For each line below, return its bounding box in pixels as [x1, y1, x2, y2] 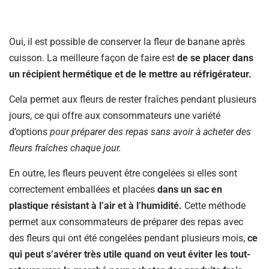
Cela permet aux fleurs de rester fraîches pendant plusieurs [9, 93, 256, 105]
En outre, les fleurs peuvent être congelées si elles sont [9, 167, 237, 179]
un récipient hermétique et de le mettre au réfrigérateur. [9, 68, 252, 80]
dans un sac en [155, 183, 222, 195]
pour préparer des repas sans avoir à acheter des [50, 125, 251, 138]
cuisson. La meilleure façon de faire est [9, 52, 177, 64]
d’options [9, 125, 50, 138]
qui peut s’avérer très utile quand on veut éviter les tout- [9, 248, 250, 260]
